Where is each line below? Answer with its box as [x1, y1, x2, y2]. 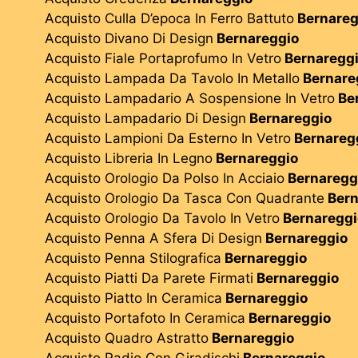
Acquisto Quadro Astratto [45, 329, 209, 346]
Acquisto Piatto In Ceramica [45, 289, 222, 306]
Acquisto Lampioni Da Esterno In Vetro [45, 129, 291, 146]
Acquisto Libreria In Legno [45, 149, 213, 166]
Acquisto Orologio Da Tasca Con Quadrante [45, 189, 324, 206]
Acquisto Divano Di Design [45, 30, 213, 46]
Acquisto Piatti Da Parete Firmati [45, 269, 253, 286]
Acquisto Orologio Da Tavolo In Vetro [45, 209, 280, 226]
